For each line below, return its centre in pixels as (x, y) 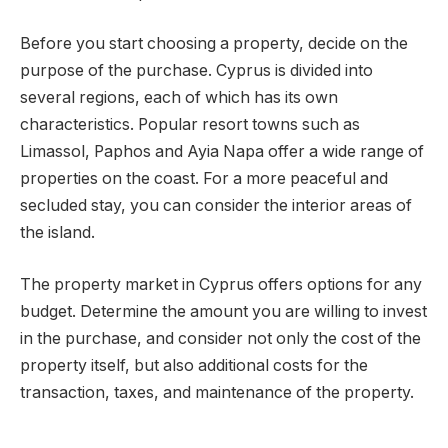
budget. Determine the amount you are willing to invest (223, 311)
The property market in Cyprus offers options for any (221, 284)
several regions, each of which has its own (179, 98)
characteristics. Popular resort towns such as (190, 125)
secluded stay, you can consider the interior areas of (216, 206)
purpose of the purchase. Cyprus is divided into (196, 71)
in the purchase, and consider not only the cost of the (220, 338)
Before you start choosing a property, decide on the (214, 44)
